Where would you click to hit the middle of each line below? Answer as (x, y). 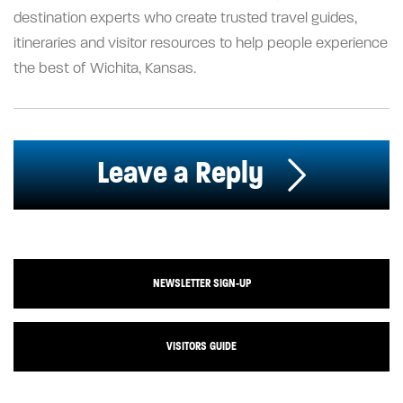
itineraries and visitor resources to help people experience (201, 44)
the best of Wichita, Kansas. (105, 69)
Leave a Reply (184, 173)
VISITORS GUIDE (201, 347)
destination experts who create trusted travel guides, (185, 18)
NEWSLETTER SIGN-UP (201, 284)
